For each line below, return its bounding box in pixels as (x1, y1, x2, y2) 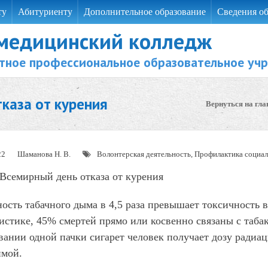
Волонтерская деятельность (97, 150, 191, 159)
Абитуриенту (18, 7, 72, 17)
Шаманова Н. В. (17, 150, 71, 159)
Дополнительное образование (84, 7, 206, 17)
